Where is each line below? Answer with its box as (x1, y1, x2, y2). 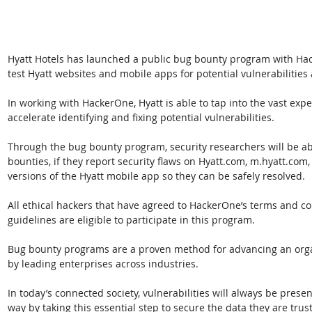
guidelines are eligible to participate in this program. (8, 212, 255, 226)
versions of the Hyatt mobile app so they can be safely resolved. (8, 169, 308, 182)
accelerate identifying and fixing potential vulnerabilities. (8, 110, 274, 124)
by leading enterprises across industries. (8, 256, 201, 270)
